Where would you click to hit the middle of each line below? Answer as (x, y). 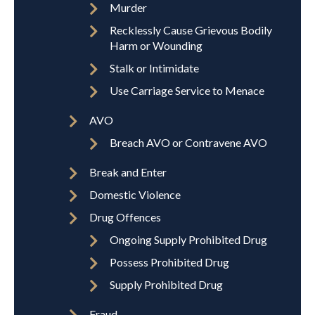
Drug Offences (125, 217)
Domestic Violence (135, 195)
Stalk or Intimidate (154, 68)
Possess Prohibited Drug (169, 262)
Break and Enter (128, 172)
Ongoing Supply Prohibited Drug (188, 240)
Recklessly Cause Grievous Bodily (191, 30)
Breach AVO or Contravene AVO (188, 143)
